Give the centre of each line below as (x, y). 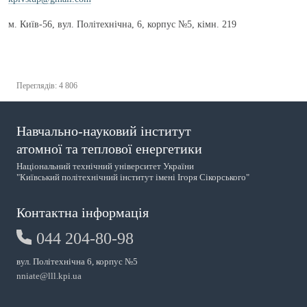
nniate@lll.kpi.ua (49, 276)
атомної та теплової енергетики (109, 149)
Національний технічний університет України (105, 166)
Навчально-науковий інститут (104, 131)
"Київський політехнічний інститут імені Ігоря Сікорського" (133, 177)
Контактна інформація (83, 212)
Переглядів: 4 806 (47, 86)
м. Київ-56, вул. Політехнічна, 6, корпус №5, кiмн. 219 (122, 24)
